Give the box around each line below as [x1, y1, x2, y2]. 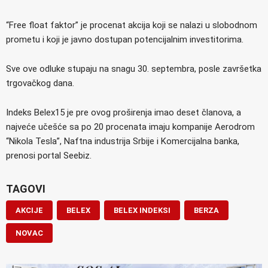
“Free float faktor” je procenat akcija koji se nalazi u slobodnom [6, 19, 257, 31]
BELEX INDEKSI [114, 205, 170, 215]
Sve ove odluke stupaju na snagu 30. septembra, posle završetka [6, 63, 261, 74]
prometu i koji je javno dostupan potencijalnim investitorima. [6, 33, 243, 45]
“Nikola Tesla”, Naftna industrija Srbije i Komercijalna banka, [6, 135, 239, 147]
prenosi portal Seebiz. [6, 150, 92, 161]
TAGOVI [6, 182, 45, 195]
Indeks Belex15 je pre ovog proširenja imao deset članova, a [6, 106, 241, 118]
